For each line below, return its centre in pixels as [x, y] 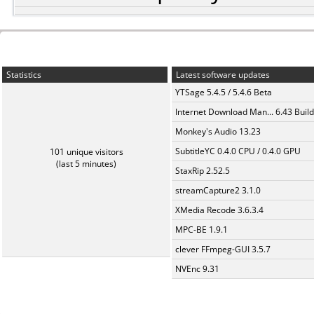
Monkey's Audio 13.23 [218, 131]
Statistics [23, 75]
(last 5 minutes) [86, 164]
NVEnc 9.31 [197, 269]
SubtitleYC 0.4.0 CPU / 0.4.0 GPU [238, 151]
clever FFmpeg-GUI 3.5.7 [223, 249]
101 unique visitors [86, 152]
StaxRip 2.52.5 [203, 171]
